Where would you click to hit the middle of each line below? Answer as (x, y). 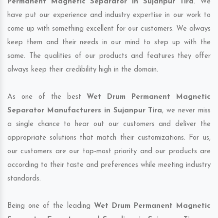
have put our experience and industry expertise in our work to (109, 16)
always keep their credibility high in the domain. (83, 70)
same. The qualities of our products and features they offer (109, 56)
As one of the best (47, 97)
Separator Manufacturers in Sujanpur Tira (85, 111)
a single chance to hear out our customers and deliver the (109, 125)
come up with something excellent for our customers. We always (109, 29)
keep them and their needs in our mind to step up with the (109, 43)
